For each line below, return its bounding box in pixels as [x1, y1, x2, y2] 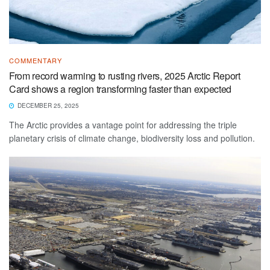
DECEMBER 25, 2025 [16, 101, 79, 110]
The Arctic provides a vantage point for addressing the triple [9, 119, 237, 131]
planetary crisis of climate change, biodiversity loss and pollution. [9, 132, 255, 145]
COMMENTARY [9, 55, 62, 66]
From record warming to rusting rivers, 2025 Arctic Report [9, 69, 240, 83]
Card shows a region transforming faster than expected [9, 82, 232, 96]
